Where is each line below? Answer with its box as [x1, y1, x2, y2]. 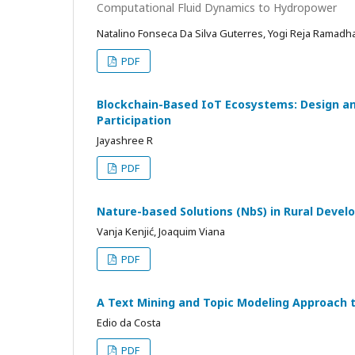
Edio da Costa [97, 315, 161, 330]
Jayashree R [97, 133, 153, 148]
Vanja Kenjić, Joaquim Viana [97, 224, 225, 239]
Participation [97, 113, 171, 128]
